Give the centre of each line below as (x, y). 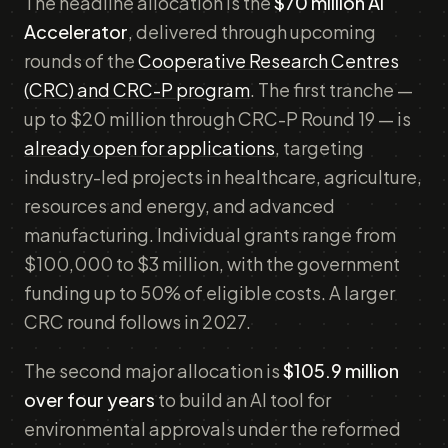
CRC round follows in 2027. (137, 321)
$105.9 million (341, 370)
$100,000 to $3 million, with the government (212, 263)
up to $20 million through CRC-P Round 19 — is (217, 118)
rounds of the (81, 60)
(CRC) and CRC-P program (137, 89)
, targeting (319, 147)
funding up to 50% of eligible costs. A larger (209, 292)
